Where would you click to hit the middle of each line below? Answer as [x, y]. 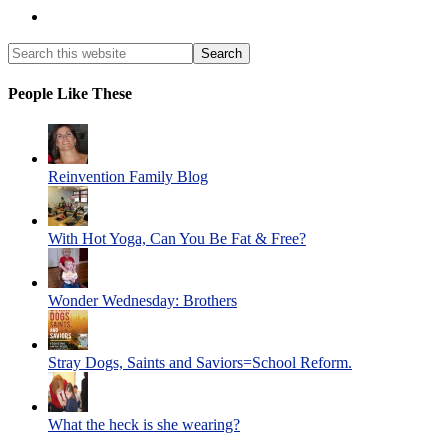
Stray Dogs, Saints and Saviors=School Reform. [200, 363]
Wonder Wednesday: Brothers [142, 301]
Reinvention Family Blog [128, 177]
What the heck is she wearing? [144, 425]
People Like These [70, 93]
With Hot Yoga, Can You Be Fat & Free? [177, 239]
